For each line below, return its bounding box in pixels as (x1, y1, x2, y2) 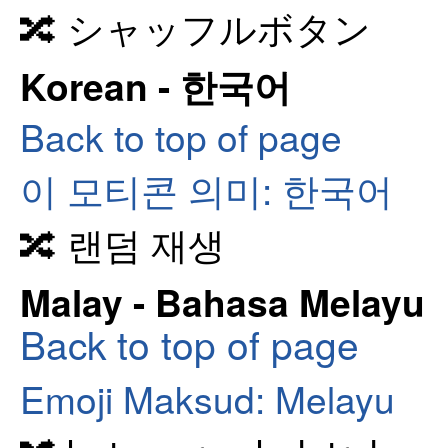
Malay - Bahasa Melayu (20, 275, 425, 329)
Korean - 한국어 (20, 59, 291, 113)
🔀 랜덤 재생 (20, 215, 225, 270)
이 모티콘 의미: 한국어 (20, 162, 393, 217)
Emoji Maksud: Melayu (20, 370, 395, 425)
